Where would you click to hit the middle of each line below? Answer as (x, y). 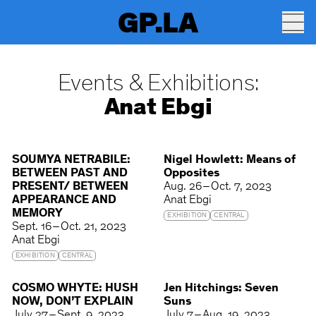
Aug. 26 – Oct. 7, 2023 (218, 188)
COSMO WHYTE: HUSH (75, 289)
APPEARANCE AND (64, 201)
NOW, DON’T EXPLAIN (72, 303)
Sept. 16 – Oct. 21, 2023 (69, 228)
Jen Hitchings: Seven (221, 289)
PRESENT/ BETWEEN (70, 188)
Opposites (192, 174)
